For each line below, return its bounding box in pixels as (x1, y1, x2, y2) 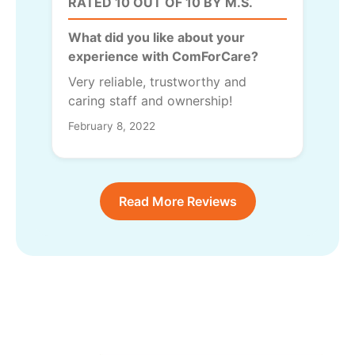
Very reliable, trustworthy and (68, 73, 246, 90)
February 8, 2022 (68, 119, 155, 132)
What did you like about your (68, 29, 245, 45)
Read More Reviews (118, 193, 237, 209)
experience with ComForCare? (68, 48, 258, 64)
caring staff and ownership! (68, 92, 232, 109)
